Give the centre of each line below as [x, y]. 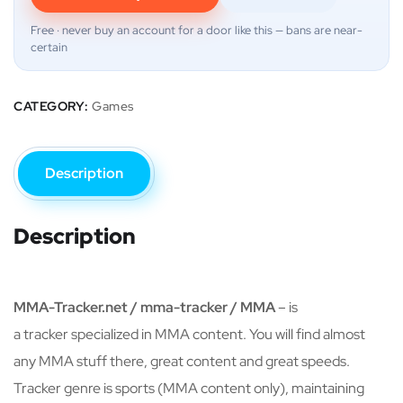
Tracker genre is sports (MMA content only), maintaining [189, 388]
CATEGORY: [53, 106]
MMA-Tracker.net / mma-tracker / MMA [144, 307]
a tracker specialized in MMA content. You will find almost [189, 334]
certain [49, 47]
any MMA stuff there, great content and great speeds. [182, 361]
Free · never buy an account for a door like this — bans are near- [197, 30]
